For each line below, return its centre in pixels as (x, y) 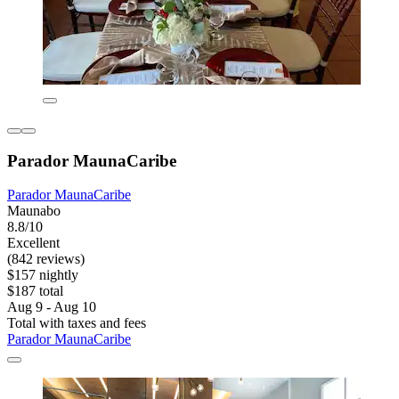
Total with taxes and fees (77, 323)
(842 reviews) (46, 259)
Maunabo (34, 211)
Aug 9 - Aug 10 (52, 307)
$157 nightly (43, 275)
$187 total (35, 291)
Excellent (33, 243)
